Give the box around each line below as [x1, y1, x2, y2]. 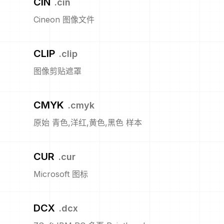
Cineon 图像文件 [33, 14, 94, 25]
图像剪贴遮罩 [33, 66, 81, 76]
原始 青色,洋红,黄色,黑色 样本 [33, 117, 142, 128]
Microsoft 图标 [33, 169, 88, 179]
